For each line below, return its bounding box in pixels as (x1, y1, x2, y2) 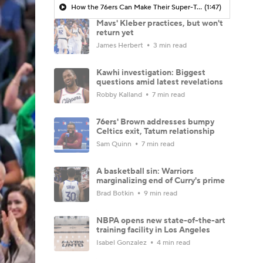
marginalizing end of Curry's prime (96, 175, 225, 186)
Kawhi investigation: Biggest (96, 67, 205, 78)
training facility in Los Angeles (96, 224, 210, 235)
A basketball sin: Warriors (96, 166, 194, 177)
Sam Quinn (96, 139, 133, 149)
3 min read (151, 41, 187, 50)
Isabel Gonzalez (96, 238, 149, 247)
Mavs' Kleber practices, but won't (96, 18, 223, 29)
